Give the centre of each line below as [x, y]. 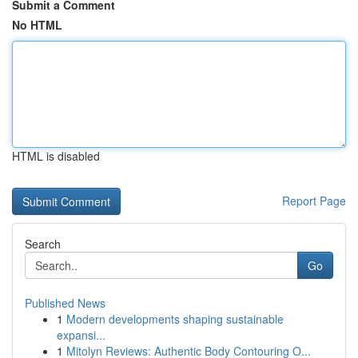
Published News [65, 303]
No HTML [37, 25]
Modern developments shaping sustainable [175, 319]
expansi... [81, 335]
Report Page [314, 201]
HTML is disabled [56, 156]
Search [43, 244]
